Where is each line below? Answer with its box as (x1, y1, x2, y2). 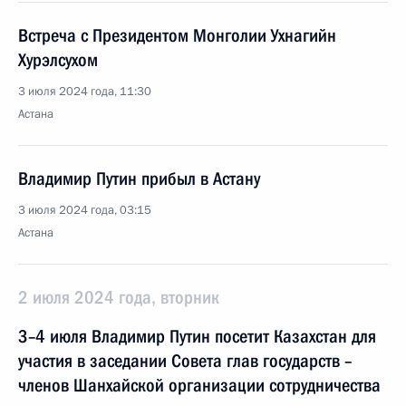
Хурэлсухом (18, 49, 98, 71)
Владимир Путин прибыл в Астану (18, 168, 260, 189)
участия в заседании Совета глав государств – (18, 350, 352, 372)
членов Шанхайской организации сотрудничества (18, 374, 381, 396)
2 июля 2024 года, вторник (18, 286, 219, 308)
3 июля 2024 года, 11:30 (18, 83, 151, 100)
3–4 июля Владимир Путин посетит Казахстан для (18, 325, 376, 347)
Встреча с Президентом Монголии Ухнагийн (18, 24, 336, 46)
